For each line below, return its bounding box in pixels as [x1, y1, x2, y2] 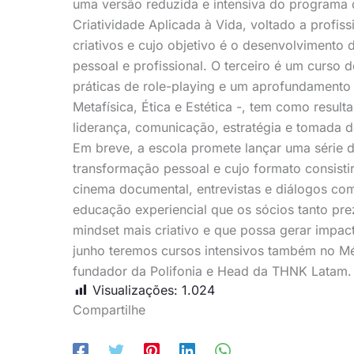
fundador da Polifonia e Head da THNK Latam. [73, 263, 352, 280]
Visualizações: [92, 282, 178, 299]
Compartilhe [73, 302, 145, 318]
